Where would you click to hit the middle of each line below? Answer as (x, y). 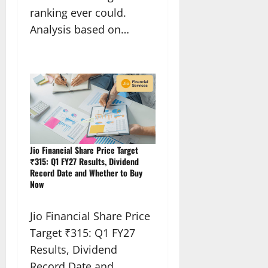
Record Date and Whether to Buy (86, 173)
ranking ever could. (78, 13)
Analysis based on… (80, 30)
